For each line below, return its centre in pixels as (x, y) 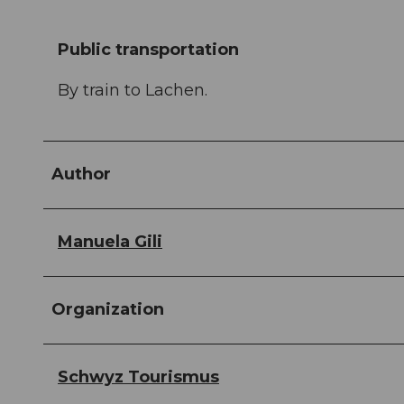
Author (81, 174)
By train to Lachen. (133, 91)
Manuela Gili (110, 242)
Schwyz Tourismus (138, 377)
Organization (108, 310)
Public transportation (148, 50)
